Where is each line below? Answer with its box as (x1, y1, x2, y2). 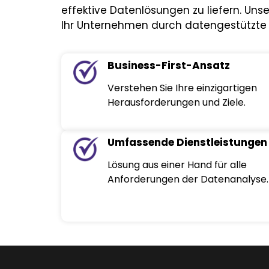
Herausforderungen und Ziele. (107, 95, 246, 110)
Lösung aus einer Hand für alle (107, 158, 247, 172)
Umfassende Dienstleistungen (107, 135, 268, 150)
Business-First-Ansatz (107, 58, 231, 73)
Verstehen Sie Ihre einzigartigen (107, 81, 258, 95)
